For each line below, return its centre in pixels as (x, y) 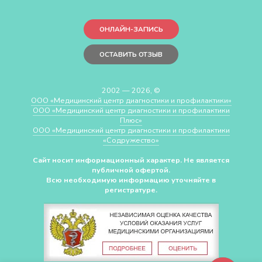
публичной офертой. (131, 170)
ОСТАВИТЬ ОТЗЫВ (131, 54)
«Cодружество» (131, 140)
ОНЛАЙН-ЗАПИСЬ (131, 29)
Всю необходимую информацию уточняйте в (131, 180)
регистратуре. (131, 189)
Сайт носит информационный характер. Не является (131, 160)
